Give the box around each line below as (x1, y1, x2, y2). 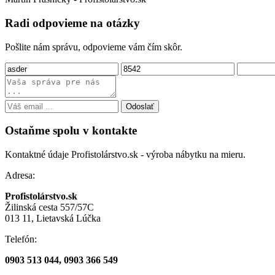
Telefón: (5, 234, 37, 245)
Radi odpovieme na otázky (5, 16, 140, 29)
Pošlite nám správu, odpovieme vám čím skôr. (5, 41, 182, 52)
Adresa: (5, 170, 35, 181)
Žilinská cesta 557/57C (5, 202, 94, 213)
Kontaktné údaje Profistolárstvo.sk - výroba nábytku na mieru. (5, 149, 246, 160)
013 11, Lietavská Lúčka (5, 213, 101, 224)
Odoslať (126, 101, 154, 111)
